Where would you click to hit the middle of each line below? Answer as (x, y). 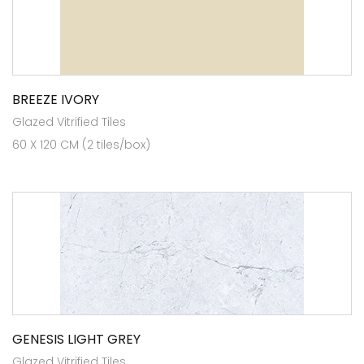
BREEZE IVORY (56, 99)
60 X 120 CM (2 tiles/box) (81, 144)
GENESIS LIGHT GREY (76, 339)
